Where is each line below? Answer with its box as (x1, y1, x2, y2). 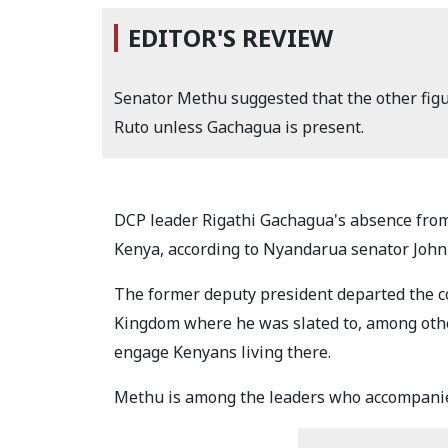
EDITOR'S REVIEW (128, 21, 333, 54)
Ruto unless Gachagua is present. (114, 116, 364, 138)
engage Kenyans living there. (114, 341, 331, 363)
